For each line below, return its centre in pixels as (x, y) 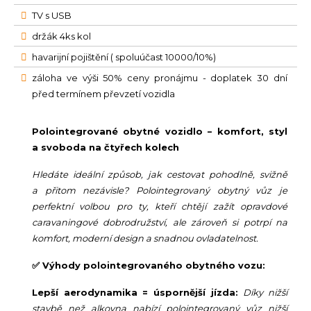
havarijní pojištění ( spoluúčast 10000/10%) (124, 57)
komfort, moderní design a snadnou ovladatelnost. (146, 238)
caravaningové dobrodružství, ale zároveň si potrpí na (160, 222)
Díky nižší (266, 292)
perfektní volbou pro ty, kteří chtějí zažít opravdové (160, 206)
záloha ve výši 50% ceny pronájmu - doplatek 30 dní (160, 77)
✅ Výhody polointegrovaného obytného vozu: (149, 265)
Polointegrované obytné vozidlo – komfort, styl (160, 131)
